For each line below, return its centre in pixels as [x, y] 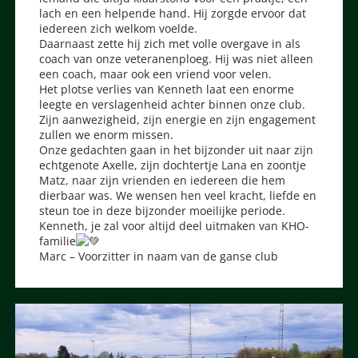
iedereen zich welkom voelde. [119, 28]
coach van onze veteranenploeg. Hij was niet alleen [177, 58]
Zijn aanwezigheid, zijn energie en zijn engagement [178, 119]
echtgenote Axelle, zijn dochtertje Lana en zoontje [173, 165]
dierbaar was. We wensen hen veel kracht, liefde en [178, 195]
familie [58, 241]
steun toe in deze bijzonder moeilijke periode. [163, 210]
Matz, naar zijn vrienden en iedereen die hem [163, 180]
